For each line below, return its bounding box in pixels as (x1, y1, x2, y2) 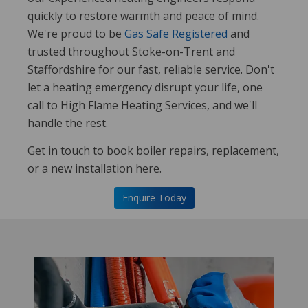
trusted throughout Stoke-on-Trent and (27, 44, 235, 59)
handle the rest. (27, 115, 108, 131)
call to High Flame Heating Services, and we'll (27, 98, 257, 113)
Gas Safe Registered (124, 26, 228, 41)
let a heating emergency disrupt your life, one (27, 80, 263, 95)
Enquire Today (122, 191, 186, 204)
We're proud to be (27, 26, 124, 41)
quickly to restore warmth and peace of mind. (27, 8, 259, 23)
